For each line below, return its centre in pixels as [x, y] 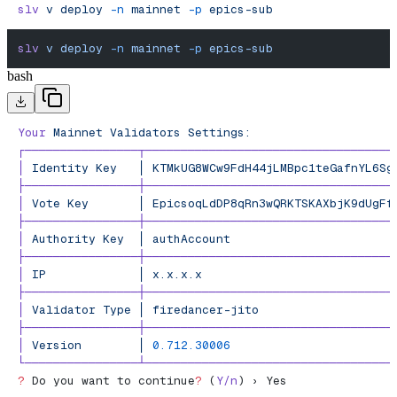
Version [53, 346]
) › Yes [262, 381]
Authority [60, 239]
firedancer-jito [202, 310]
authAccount [188, 239]
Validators [142, 133]
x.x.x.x [174, 275]
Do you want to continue [110, 381]
